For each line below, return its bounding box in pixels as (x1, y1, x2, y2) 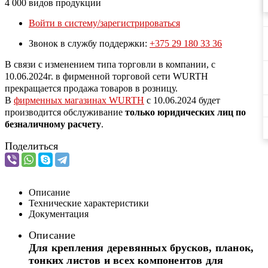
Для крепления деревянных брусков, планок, (29, 241, 254, 254)
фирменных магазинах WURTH (14, 95, 144, 105)
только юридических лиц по (125, 106, 246, 117)
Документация (29, 208, 89, 219)
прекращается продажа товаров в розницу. (5, 83, 180, 93)
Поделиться (5, 139, 58, 152)
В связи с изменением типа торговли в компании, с (5, 59, 215, 69)
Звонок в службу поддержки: (29, 38, 150, 48)
